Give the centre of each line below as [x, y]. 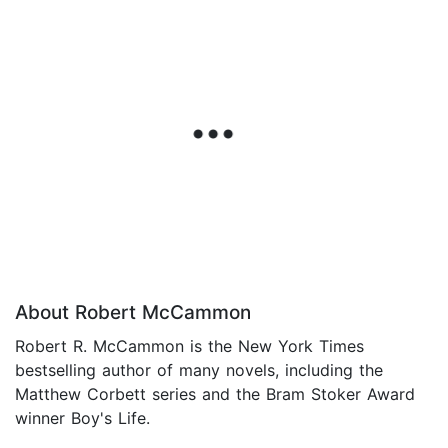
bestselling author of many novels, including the [199, 370]
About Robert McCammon [133, 313]
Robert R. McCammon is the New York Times [189, 346]
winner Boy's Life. [82, 418]
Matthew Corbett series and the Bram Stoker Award [215, 394]
